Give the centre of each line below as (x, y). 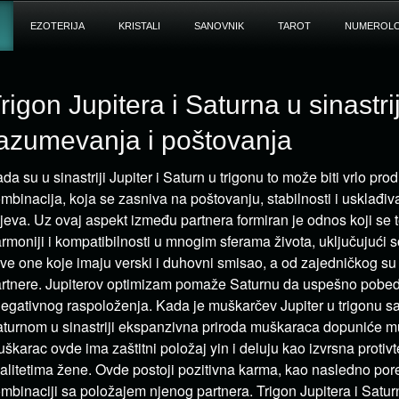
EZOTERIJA (57, 26)
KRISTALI (139, 26)
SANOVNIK (219, 26)
